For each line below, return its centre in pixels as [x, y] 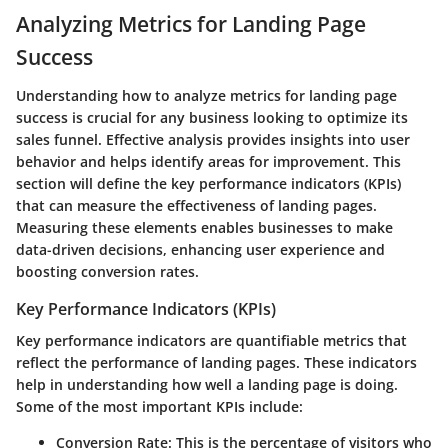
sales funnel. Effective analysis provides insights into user [213, 139]
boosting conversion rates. [107, 271]
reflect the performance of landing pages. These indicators [216, 362]
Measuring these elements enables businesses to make [204, 227]
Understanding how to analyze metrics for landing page [206, 95]
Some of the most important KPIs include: [159, 406]
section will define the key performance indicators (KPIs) [208, 183]
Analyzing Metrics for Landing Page [191, 24]
